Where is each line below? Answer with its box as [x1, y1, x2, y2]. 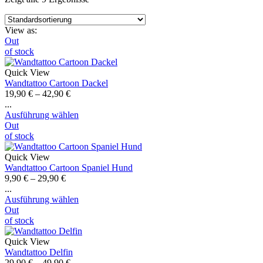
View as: [5, 25, 37, 35]
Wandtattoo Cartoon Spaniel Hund [5, 162, 133, 173]
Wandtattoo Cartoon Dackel [5, 77, 108, 88]
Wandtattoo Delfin [5, 247, 73, 257]
